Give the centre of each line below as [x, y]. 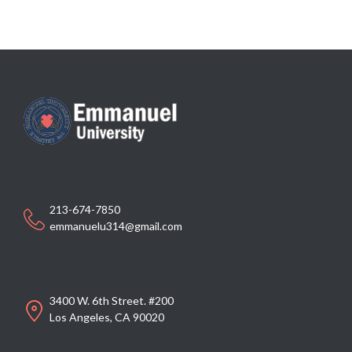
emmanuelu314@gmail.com [116, 226]
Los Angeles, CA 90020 [107, 317]
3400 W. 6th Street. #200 [112, 300]
